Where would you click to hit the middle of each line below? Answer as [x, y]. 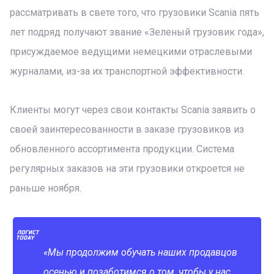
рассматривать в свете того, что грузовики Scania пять [135, 13]
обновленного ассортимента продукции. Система [122, 149]
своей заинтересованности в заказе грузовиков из [127, 129]
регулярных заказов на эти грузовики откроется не [127, 168]
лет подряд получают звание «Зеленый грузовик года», [137, 32]
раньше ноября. [46, 188]
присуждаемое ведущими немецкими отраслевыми [131, 52]
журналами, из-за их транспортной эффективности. [127, 71]
